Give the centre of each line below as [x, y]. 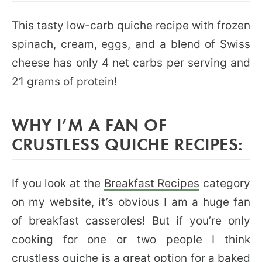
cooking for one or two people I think [131, 239]
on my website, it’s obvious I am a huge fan [131, 202]
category [225, 183]
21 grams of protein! [64, 81]
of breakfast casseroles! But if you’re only [131, 220]
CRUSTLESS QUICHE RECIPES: [128, 143]
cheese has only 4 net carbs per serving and [131, 63]
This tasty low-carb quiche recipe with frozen [131, 25]
